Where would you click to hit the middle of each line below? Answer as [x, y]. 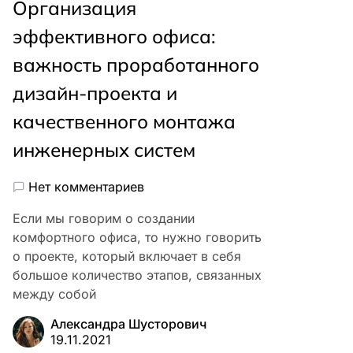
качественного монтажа [124, 121]
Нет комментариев [86, 186]
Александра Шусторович [128, 323]
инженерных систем [104, 149]
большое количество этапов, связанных [137, 275]
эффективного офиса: [114, 36]
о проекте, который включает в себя [127, 256]
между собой [54, 294]
